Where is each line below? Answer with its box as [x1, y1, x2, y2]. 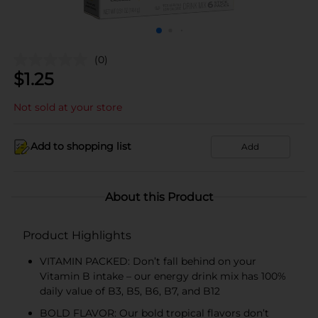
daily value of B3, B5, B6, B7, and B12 [40, 284, 220, 297]
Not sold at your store [13, 100, 122, 114]
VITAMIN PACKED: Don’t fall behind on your [40, 254, 256, 268]
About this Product [104, 190, 214, 204]
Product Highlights [23, 228, 131, 242]
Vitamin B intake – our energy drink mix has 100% [40, 269, 286, 283]
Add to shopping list [31, 140, 131, 153]
